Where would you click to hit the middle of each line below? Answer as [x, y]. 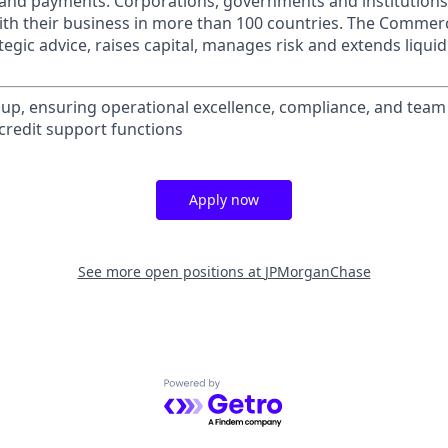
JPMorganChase [317, 271]
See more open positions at [171, 271]
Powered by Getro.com [250, 389]
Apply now [224, 199]
